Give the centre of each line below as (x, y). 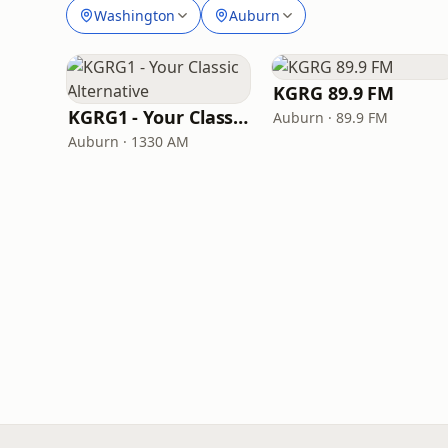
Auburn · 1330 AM (128, 141)
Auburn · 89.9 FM (331, 117)
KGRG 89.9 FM (334, 93)
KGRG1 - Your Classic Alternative (241, 117)
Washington (134, 15)
